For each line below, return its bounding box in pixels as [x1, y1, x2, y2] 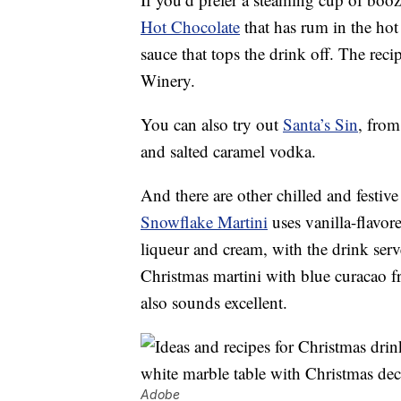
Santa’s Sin [283, 113, 358, 136]
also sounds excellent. [141, 291, 287, 314]
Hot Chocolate [141, 15, 240, 38]
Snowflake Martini [141, 210, 268, 234]
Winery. [141, 69, 195, 92]
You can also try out [141, 113, 283, 136]
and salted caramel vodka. [141, 140, 316, 163]
